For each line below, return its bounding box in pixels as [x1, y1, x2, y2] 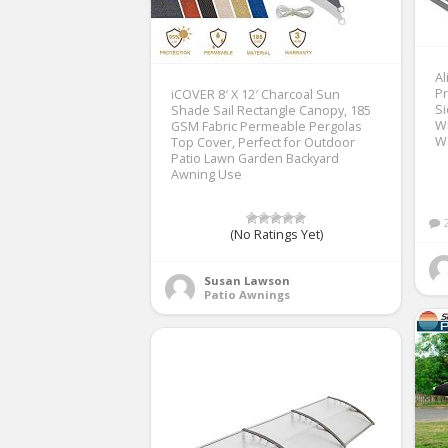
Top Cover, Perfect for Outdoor [171, 133, 355, 151]
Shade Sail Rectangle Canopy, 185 [171, 101, 371, 119]
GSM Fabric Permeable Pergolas [171, 117, 362, 135]
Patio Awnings [204, 286, 290, 302]
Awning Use [171, 165, 242, 183]
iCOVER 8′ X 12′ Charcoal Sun [171, 85, 340, 103]
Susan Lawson [204, 272, 290, 288]
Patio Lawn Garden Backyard [171, 149, 339, 167]
